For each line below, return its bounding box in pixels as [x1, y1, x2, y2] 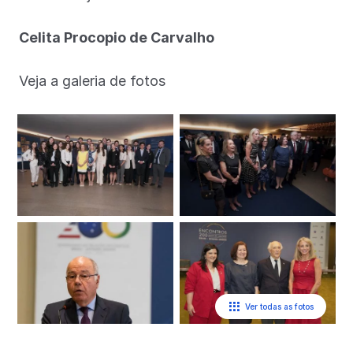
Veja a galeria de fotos [19, 72, 165, 89]
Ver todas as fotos [245, 302, 314, 312]
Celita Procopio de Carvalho [19, 28, 214, 46]
